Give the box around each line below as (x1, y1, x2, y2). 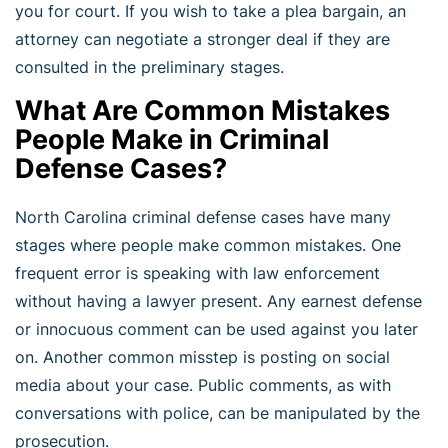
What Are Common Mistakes (15, 93, 390, 127)
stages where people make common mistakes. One (15, 234, 401, 255)
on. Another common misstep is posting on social (15, 346, 390, 367)
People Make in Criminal (15, 122, 329, 156)
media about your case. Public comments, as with (15, 374, 391, 395)
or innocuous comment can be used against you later (15, 318, 418, 339)
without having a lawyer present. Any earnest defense (15, 290, 422, 311)
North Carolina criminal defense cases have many (15, 206, 391, 227)
